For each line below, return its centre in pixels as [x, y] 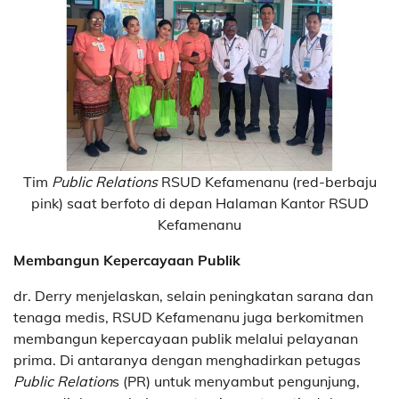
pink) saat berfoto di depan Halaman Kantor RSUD [199, 203]
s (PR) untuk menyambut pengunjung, [236, 381]
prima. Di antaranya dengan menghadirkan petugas [187, 359]
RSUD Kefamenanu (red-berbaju [269, 181]
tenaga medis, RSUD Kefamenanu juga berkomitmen [188, 317]
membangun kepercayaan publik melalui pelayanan [186, 338]
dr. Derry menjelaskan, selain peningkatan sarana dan [193, 295]
